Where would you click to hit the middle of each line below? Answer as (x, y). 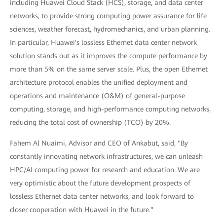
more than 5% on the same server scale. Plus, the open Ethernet (109, 69)
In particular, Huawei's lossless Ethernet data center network (103, 42)
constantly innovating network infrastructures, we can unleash (106, 156)
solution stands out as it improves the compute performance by (109, 56)
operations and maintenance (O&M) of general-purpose (97, 96)
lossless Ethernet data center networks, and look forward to (102, 196)
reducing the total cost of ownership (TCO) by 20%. (90, 122)
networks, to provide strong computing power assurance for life (108, 16)
